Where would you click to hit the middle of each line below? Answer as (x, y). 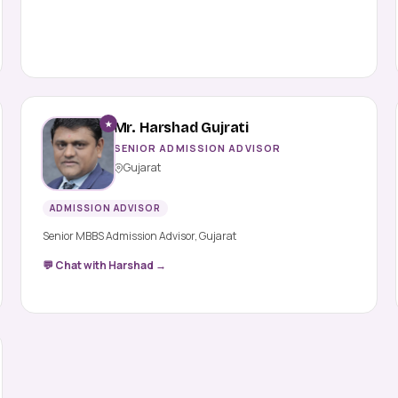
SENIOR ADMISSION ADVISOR (197, 148)
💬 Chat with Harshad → (104, 266)
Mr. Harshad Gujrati (181, 128)
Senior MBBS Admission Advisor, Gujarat (139, 236)
